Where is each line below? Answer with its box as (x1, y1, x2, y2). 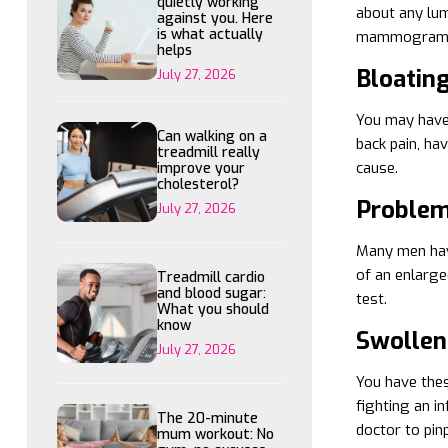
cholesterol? (157, 175, 239, 194)
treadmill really (157, 143, 260, 162)
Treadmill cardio (157, 268, 265, 287)
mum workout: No (157, 425, 274, 444)
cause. (355, 158, 398, 178)
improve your (157, 159, 245, 178)
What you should (157, 300, 269, 319)
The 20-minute (157, 409, 258, 428)
